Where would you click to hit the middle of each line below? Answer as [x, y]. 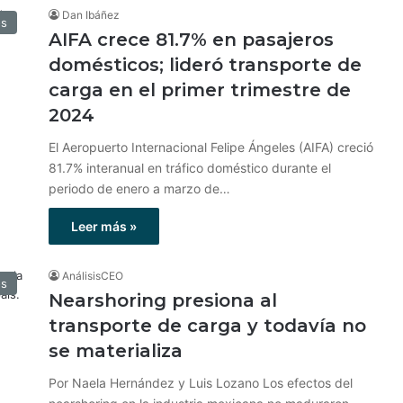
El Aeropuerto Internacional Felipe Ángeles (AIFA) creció [211, 147]
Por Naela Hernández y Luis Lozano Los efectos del [201, 383]
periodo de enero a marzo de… [139, 188]
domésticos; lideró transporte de [205, 65]
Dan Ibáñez [91, 15]
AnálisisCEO [93, 276]
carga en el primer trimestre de [200, 90]
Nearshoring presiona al [163, 300]
